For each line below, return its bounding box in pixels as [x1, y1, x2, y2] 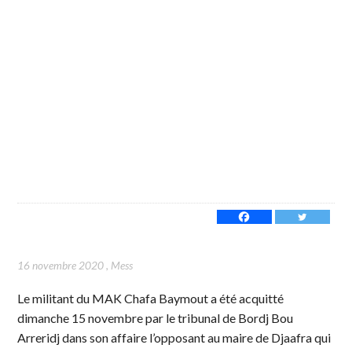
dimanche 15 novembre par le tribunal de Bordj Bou [17, 310, 294, 325]
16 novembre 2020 [17, 258, 104, 272]
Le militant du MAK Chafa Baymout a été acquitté [17, 290, 284, 306]
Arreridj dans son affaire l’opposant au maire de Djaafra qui [17, 329, 332, 345]
